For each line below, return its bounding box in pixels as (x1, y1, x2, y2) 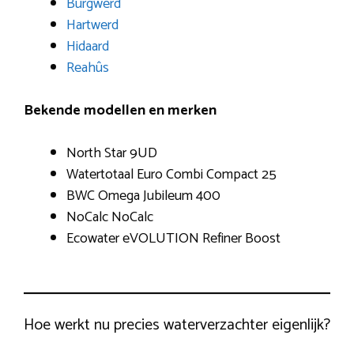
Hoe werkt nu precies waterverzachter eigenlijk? (24, 311, 330, 338)
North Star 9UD (66, 141, 157, 165)
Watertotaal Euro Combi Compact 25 (66, 162, 277, 186)
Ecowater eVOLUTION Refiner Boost (66, 226, 281, 250)
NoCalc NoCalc (66, 205, 153, 229)
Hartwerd (66, 13, 119, 37)
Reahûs (66, 55, 109, 80)
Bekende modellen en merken (24, 98, 217, 122)
